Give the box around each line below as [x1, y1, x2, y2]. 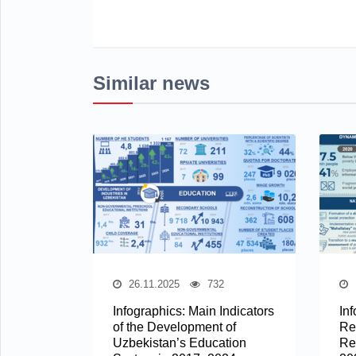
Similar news [93, 72, 210, 94]
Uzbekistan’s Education [113, 335, 246, 350]
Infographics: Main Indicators [113, 304, 274, 318]
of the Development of [113, 319, 236, 334]
